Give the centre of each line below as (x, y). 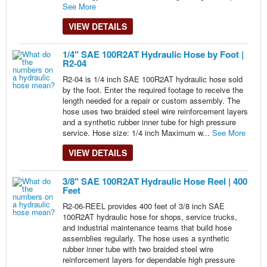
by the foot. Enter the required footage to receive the (153, 90)
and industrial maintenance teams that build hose (147, 227)
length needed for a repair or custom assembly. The (151, 101)
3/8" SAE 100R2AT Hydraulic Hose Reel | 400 (155, 181)
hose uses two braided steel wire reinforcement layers (155, 111)
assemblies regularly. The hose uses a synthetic (146, 238)
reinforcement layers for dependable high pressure (148, 259)
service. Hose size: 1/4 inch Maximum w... (137, 133)
